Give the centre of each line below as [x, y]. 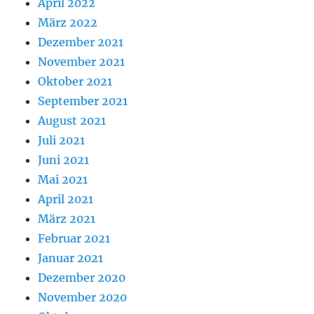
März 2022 [68, 22]
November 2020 [83, 297]
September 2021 [83, 101]
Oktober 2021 [75, 81]
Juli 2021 [62, 140]
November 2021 [82, 61]
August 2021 [72, 120]
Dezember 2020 [82, 277]
